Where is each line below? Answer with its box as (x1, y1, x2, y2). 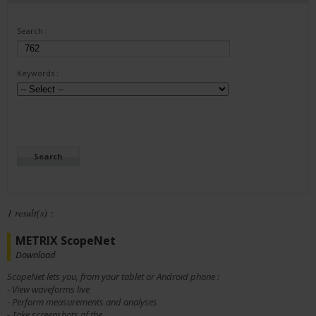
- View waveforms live (7, 283, 90, 296)
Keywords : (17, 68, 59, 78)
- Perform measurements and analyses (7, 296, 157, 309)
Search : (17, 25, 47, 36)
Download (16, 248, 56, 262)
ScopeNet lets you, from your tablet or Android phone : (7, 270, 219, 284)
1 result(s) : (7, 206, 54, 220)
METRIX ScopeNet (16, 233, 116, 249)
